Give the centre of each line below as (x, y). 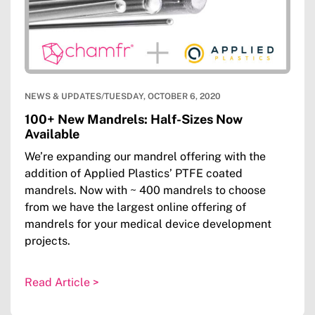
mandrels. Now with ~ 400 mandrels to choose (145, 191)
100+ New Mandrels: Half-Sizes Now (134, 120)
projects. (47, 241)
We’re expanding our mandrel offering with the (145, 157)
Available (52, 134)
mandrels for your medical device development (148, 224)
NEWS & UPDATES (63, 97)
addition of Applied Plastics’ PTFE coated (134, 174)
